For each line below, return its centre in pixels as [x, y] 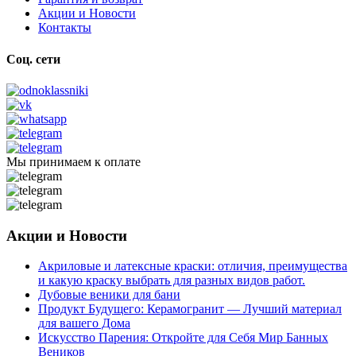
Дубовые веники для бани [109, 295]
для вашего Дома [84, 323]
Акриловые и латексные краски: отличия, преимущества [193, 266]
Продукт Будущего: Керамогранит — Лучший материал [190, 309]
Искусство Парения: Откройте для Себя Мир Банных [183, 338]
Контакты [65, 28]
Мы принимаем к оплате [74, 161]
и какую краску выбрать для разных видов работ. [172, 281]
